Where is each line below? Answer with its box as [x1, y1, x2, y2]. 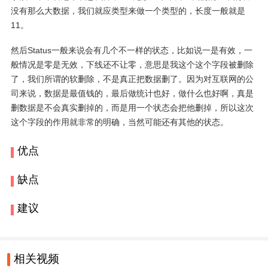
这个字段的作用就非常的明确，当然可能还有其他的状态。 [10, 117, 229, 127]
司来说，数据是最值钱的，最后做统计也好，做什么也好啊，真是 [10, 89, 254, 99]
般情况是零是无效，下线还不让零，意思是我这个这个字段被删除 [10, 60, 254, 70]
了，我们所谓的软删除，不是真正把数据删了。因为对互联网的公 [10, 74, 254, 84]
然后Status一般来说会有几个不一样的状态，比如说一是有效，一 [10, 45, 252, 56]
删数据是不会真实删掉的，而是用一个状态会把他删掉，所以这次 [10, 103, 254, 113]
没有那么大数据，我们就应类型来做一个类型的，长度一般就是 [10, 6, 245, 16]
